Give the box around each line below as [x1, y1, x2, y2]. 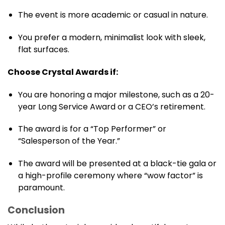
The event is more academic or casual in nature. [18, 9, 208, 21]
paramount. [18, 182, 65, 194]
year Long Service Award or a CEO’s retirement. [18, 100, 205, 113]
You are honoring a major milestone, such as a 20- [18, 88, 214, 100]
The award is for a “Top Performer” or [18, 123, 166, 135]
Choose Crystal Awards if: [8, 66, 118, 78]
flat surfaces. [18, 43, 69, 55]
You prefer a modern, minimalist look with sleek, [18, 31, 205, 43]
